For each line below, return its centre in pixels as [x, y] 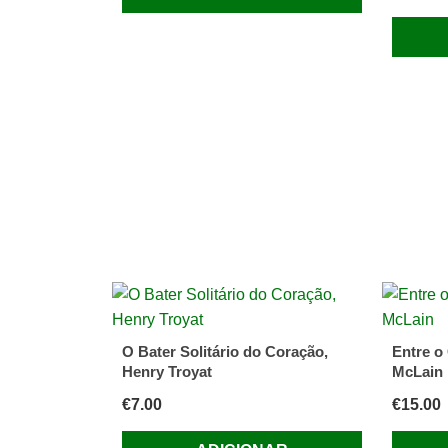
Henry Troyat [167, 372]
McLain [417, 372]
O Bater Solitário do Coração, [225, 352]
